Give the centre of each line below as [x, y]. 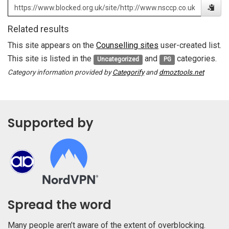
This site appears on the [52, 45]
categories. [196, 59]
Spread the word [60, 205]
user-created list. [190, 45]
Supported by [51, 123]
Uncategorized [118, 60]
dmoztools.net [181, 72]
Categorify [128, 72]
